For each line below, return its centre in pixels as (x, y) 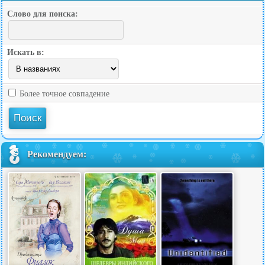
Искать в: (26, 53)
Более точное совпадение (63, 94)
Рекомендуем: (57, 154)
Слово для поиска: (43, 14)
